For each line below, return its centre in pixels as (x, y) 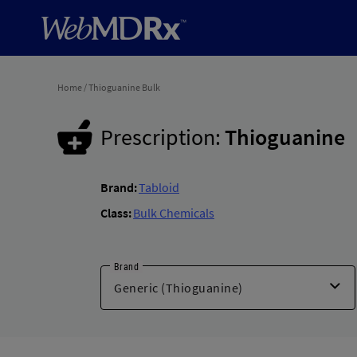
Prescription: (161, 137)
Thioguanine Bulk (124, 87)
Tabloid (159, 187)
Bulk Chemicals (174, 213)
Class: (116, 213)
